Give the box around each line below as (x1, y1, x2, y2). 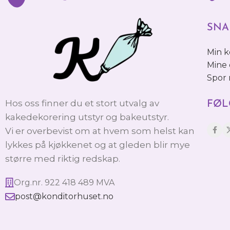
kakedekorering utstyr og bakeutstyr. (5, 112, 169, 123)
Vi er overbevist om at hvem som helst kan (5, 126, 195, 137)
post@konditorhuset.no (15, 191, 113, 202)
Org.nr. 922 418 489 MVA (14, 178, 114, 188)
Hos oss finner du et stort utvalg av (5, 98, 159, 109)
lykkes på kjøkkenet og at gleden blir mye (5, 140, 190, 150)
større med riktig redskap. (5, 154, 120, 164)
